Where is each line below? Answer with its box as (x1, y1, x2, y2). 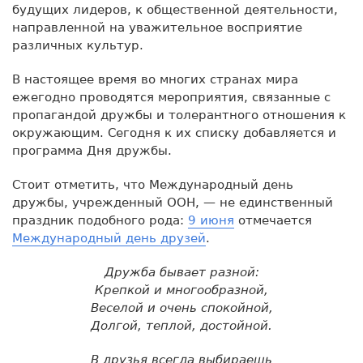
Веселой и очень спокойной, (90, 300, 273, 315)
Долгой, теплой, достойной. (91, 318, 272, 333)
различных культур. (12, 37, 143, 53)
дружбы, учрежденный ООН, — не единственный (12, 194, 333, 210)
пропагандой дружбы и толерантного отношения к (12, 107, 346, 122)
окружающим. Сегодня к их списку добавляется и (12, 125, 336, 140)
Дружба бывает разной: (104, 264, 259, 280)
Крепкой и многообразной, (95, 282, 268, 297)
